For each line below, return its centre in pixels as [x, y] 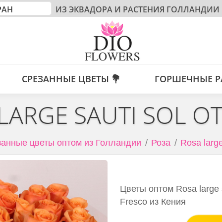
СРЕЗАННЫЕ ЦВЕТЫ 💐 [71, 79]
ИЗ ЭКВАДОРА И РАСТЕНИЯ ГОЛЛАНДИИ [137, 9]
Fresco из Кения [153, 202]
